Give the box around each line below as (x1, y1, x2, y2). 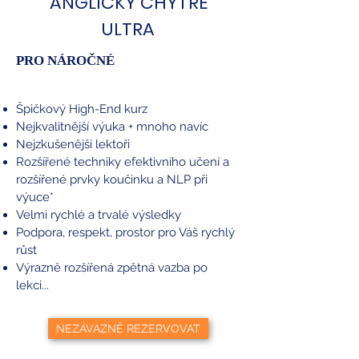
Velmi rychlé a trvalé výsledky (16, 208, 181, 223)
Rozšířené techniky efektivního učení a (16, 155, 229, 170)
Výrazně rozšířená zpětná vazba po (16, 260, 208, 276)
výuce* (16, 190, 54, 205)
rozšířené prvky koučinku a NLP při (16, 172, 208, 188)
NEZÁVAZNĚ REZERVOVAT (56, 322, 200, 336)
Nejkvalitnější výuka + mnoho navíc (16, 119, 208, 135)
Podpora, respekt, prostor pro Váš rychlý (16, 225, 235, 240)
